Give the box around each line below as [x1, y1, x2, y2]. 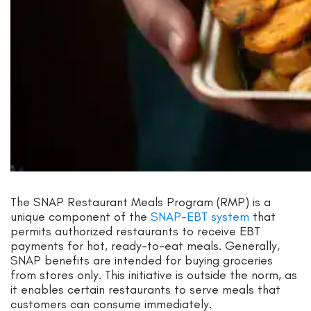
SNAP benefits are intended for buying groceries [10, 252, 273, 268]
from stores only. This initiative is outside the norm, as [10, 267, 297, 283]
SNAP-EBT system [151, 208, 249, 224]
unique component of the [10, 208, 151, 224]
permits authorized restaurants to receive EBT [10, 223, 260, 239]
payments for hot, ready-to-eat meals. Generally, [10, 237, 280, 253]
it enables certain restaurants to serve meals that [10, 281, 280, 297]
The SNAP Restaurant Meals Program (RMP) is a [10, 194, 271, 210]
